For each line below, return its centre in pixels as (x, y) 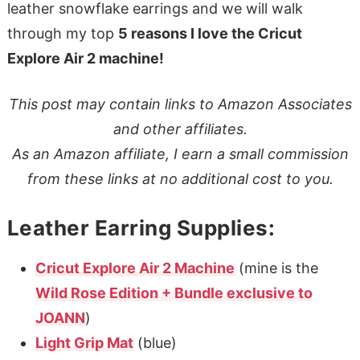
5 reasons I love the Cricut (210, 33)
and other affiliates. (180, 129)
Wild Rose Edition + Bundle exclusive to (174, 292)
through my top (62, 33)
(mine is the (276, 268)
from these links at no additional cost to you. (180, 178)
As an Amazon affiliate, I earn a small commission (180, 153)
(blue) (155, 342)
